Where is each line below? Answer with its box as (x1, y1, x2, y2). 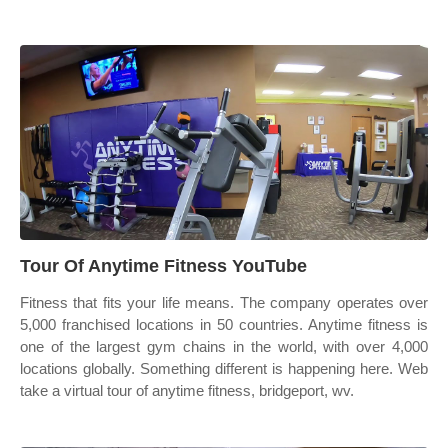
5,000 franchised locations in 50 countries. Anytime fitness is (20, 316, 428, 333)
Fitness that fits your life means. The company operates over (20, 294, 428, 311)
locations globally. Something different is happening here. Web (20, 360, 428, 377)
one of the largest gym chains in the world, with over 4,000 (20, 338, 428, 355)
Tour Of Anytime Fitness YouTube (20, 256, 307, 276)
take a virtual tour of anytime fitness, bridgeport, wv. (20, 382, 354, 399)
